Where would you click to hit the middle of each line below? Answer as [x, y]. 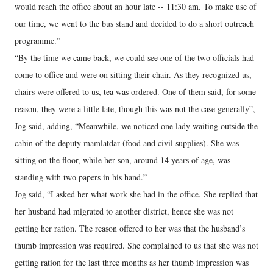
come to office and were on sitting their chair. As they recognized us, [133, 75]
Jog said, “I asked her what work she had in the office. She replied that [136, 194]
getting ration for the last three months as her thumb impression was [132, 262]
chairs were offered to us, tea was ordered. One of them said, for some [135, 92]
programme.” [37, 41]
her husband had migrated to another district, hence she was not [124, 211]
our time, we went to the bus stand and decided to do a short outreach [134, 23]
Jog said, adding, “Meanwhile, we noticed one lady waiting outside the [136, 126]
